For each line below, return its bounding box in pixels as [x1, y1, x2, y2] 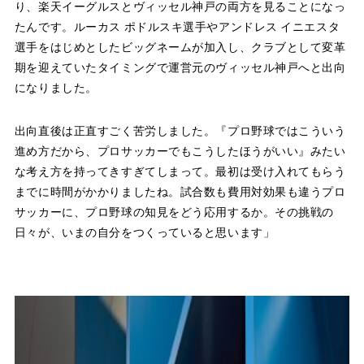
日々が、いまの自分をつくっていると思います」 [14, 224, 275, 239]
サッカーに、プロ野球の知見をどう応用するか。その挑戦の [14, 204, 335, 219]
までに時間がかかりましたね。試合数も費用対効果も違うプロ [14, 184, 346, 198]
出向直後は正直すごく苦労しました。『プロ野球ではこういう [14, 123, 346, 137]
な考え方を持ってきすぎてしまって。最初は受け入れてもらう [14, 163, 346, 178]
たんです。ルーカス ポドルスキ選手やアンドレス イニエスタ [14, 19, 340, 33]
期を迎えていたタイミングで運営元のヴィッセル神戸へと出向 [14, 59, 346, 74]
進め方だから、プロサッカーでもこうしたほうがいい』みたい [14, 143, 346, 158]
